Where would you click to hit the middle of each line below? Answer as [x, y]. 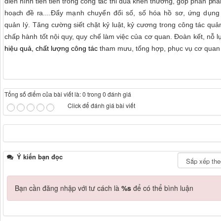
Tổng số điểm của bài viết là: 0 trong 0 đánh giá [68, 94]
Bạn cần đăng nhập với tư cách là [68, 188]
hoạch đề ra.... [28, 13]
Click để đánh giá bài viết [101, 106]
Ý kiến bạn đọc [39, 156]
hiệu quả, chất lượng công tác [52, 49]
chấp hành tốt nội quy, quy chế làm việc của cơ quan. [90, 37]
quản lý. [18, 25]
